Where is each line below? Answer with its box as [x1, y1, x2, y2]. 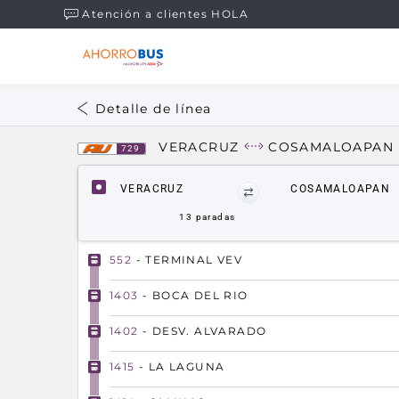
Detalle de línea [95, 101, 212, 117]
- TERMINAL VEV [132, 253, 243, 266]
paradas [192, 212, 236, 222]
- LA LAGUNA [134, 360, 225, 373]
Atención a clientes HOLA [82, 6, 249, 20]
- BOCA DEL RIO [138, 289, 248, 302]
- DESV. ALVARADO [138, 324, 267, 338]
